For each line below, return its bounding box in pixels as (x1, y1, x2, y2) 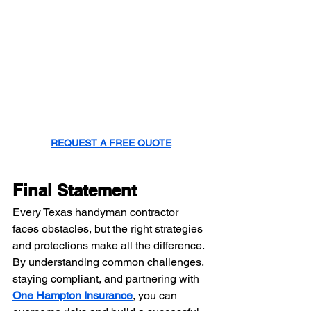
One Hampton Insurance (12, 289, 133, 302)
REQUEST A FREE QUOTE (51, 137, 171, 149)
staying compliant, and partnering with (12, 272, 202, 285)
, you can (133, 289, 180, 302)
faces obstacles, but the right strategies (12, 222, 205, 235)
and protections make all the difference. (12, 239, 207, 252)
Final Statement (12, 180, 137, 200)
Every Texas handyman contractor (12, 205, 181, 219)
